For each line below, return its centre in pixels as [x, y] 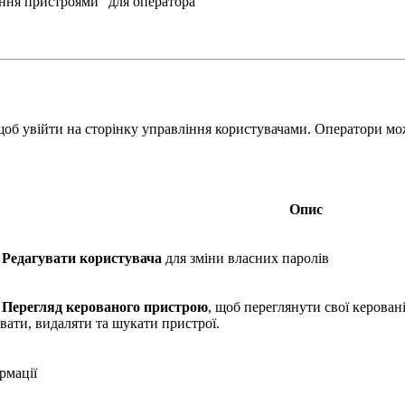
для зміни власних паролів [245, 259]
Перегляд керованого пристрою [105, 307]
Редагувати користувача [82, 259]
